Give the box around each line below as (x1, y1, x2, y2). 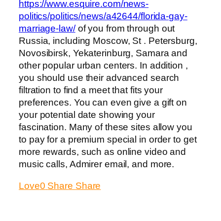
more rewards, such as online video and (19, 147, 186, 157)
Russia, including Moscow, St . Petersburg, (19, 36, 197, 46)
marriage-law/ (19, 23, 75, 34)
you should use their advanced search (19, 73, 180, 83)
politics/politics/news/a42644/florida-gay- (19, 11, 187, 22)
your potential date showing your (19, 110, 155, 120)
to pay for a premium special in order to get (19, 134, 197, 145)
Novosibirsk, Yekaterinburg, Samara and (19, 48, 188, 59)
